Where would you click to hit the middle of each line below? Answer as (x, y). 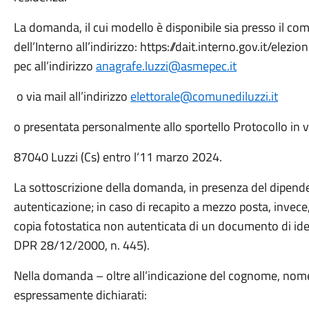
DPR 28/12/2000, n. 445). (81, 245)
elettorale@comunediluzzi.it (204, 96)
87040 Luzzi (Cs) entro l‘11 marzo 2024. (118, 157)
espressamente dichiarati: (80, 295)
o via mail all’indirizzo (72, 96)
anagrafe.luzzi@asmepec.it (166, 66)
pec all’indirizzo (54, 66)
